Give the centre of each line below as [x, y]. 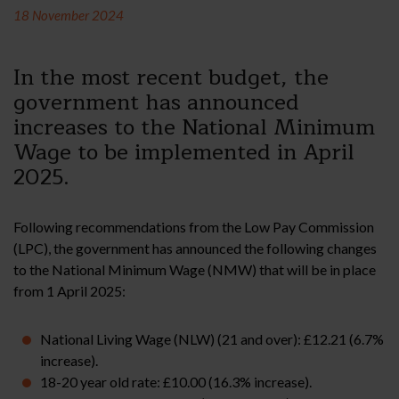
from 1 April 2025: [69, 291]
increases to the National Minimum [194, 128]
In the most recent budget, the [171, 78]
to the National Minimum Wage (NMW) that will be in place [195, 270]
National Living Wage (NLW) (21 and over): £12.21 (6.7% [212, 339]
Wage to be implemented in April [184, 153]
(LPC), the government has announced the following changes [195, 248]
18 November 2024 [69, 16]
